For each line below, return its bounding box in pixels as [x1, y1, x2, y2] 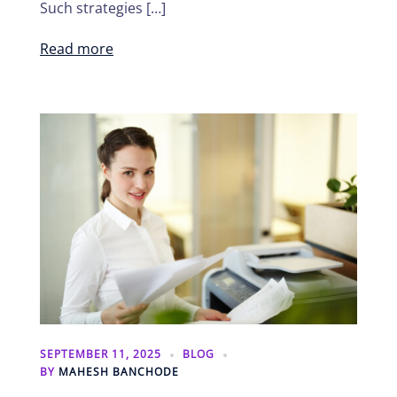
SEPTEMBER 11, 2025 [40, 346, 161, 362]
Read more [40, 38, 113, 58]
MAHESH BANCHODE [58, 364, 179, 380]
